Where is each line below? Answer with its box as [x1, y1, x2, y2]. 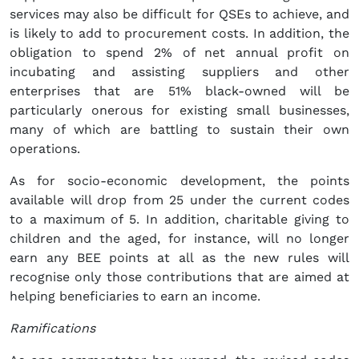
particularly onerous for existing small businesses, [10, 103, 349, 119]
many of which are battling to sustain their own [10, 122, 349, 138]
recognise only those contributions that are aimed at [10, 269, 349, 285]
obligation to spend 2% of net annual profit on [10, 45, 349, 61]
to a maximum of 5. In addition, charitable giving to [10, 212, 349, 228]
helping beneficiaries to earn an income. [10, 288, 260, 305]
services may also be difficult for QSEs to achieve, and [10, 6, 349, 22]
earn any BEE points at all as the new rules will [10, 250, 349, 266]
